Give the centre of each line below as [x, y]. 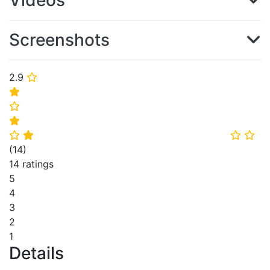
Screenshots [59, 40]
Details [36, 253]
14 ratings [31, 164]
